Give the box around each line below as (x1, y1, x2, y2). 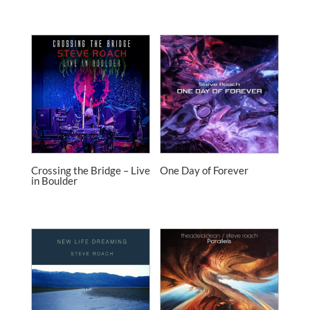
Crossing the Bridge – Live (30, 163, 150, 176)
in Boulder (30, 174, 77, 187)
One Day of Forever (160, 163, 249, 176)
